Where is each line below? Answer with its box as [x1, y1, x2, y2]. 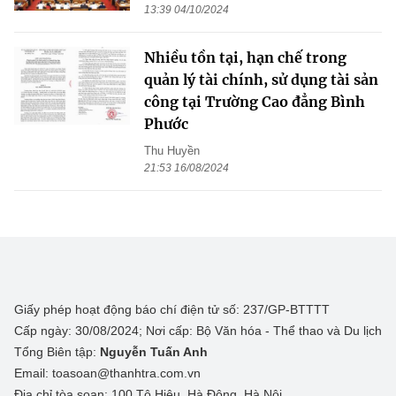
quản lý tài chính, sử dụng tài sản [144, 71, 378, 89]
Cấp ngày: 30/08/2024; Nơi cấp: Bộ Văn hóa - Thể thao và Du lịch [14, 324, 382, 339]
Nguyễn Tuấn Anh [100, 345, 208, 360]
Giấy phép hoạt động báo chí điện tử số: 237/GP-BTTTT [14, 302, 330, 317]
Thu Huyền [144, 144, 200, 158]
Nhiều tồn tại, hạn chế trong [144, 49, 346, 67]
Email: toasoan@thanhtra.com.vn [14, 366, 201, 381]
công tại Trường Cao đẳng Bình [144, 93, 365, 111]
